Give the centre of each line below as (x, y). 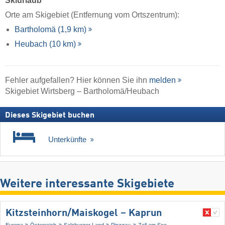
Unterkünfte (68, 140)
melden (162, 80)
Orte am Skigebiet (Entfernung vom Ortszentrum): (92, 15)
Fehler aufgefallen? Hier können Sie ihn (77, 80)
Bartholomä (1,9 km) (51, 29)
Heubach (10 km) (45, 44)
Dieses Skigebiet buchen (50, 116)
